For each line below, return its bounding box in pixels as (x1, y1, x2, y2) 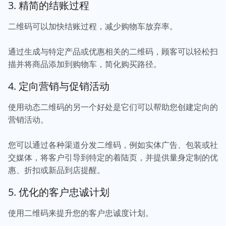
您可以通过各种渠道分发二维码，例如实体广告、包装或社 (8, 139, 218, 150)
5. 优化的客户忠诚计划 (8, 185, 115, 199)
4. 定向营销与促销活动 (8, 79, 112, 93)
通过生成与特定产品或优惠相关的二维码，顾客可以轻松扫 (8, 46, 218, 57)
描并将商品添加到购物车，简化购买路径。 (8, 59, 163, 70)
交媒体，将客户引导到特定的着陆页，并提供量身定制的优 (8, 152, 218, 163)
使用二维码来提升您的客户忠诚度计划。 (8, 207, 155, 218)
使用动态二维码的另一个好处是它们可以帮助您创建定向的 (8, 101, 218, 112)
